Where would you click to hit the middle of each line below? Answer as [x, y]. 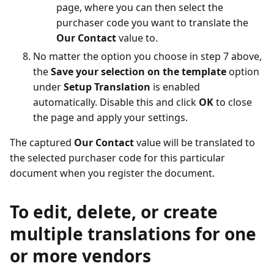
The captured [42, 143]
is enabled [175, 87]
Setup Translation [107, 87]
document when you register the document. [112, 173]
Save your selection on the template [139, 72]
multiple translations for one [133, 234]
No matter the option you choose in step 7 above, [147, 56]
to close [233, 102]
